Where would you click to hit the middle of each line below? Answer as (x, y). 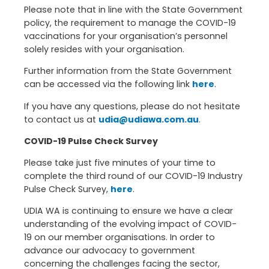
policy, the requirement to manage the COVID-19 (130, 23)
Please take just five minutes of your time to (120, 162)
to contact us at (61, 119)
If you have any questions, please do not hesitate (132, 106)
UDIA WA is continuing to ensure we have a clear (128, 211)
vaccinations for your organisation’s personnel (126, 36)
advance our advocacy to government (110, 251)
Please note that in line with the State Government (133, 10)
